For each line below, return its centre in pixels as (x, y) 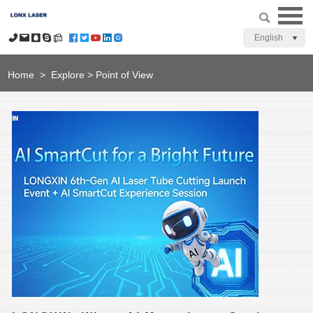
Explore (68, 75)
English (269, 38)
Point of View (125, 75)
